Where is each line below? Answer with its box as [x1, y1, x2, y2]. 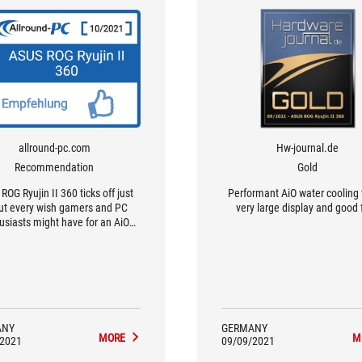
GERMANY [221, 322, 267, 335]
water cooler [27, 230, 82, 243]
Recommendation [15, 161, 95, 174]
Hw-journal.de [276, 141, 339, 154]
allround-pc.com [18, 141, 90, 154]
